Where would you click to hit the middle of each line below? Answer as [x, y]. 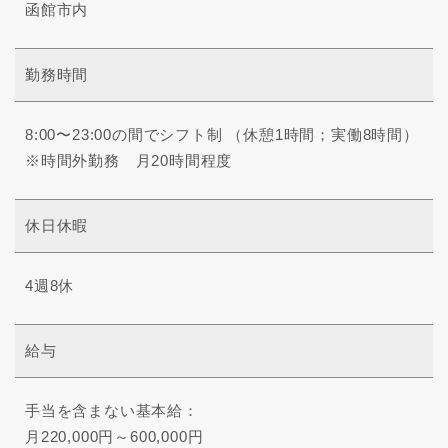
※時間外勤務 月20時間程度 [129, 161]
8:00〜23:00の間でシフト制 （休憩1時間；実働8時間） [222, 135]
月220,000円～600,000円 [114, 437]
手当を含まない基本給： [112, 411]
